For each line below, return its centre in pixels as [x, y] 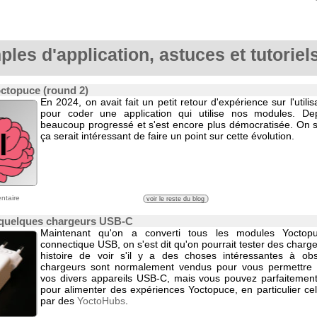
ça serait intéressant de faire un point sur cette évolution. [167, 136]
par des [59, 301]
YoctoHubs [101, 301]
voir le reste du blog [175, 198]
